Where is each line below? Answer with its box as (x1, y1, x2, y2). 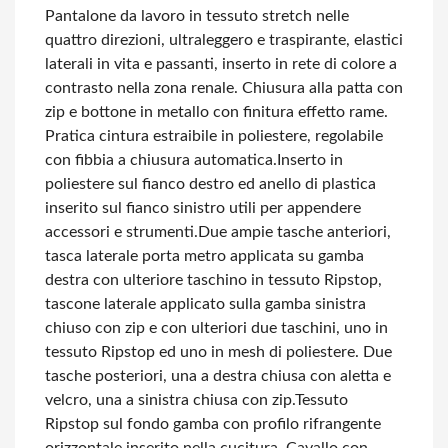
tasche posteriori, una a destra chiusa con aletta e (45, 368, 391, 384)
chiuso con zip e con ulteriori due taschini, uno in (45, 320, 388, 336)
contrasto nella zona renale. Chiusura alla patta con (45, 80, 403, 96)
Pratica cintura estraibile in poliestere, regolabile (45, 128, 383, 144)
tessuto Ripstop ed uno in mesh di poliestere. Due (45, 344, 392, 360)
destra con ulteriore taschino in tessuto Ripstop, (45, 272, 382, 288)
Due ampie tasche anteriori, (198, 224, 391, 240)
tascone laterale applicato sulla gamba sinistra (45, 296, 366, 312)
